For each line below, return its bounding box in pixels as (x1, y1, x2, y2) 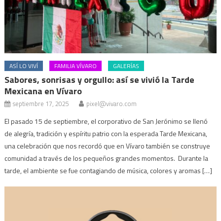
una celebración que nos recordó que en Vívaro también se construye (4, 140, 211, 151)
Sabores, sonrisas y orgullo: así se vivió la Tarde (4, 73, 195, 86)
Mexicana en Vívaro (4, 84, 84, 98)
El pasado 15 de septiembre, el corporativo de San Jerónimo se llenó (4, 115, 208, 126)
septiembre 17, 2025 (13, 98, 70, 109)
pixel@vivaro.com (86, 98, 137, 109)
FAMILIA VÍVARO (54, 61, 97, 71)
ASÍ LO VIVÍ (9, 61, 38, 71)
